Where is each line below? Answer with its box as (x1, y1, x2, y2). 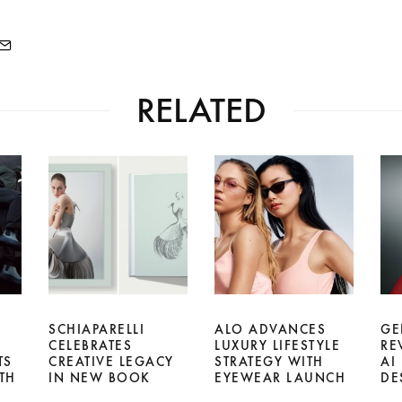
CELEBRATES (48, 337, 132, 354)
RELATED (135, 88, 267, 132)
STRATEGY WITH (214, 354, 324, 370)
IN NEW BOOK (48, 370, 151, 386)
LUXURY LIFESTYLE (214, 337, 340, 354)
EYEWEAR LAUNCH (214, 370, 345, 386)
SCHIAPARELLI (48, 321, 144, 337)
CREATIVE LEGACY (48, 354, 174, 370)
